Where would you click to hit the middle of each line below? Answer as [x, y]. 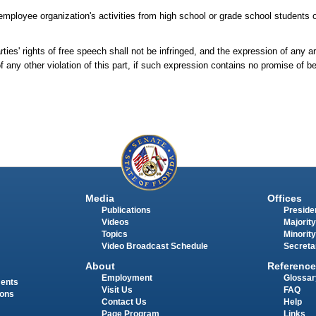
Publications [126, 211]
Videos [115, 223]
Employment [127, 278]
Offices [284, 199]
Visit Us [117, 290]
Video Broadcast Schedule [154, 247]
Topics [114, 235]
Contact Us [124, 302]
